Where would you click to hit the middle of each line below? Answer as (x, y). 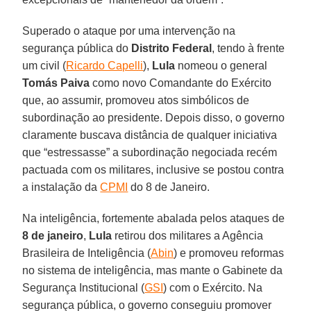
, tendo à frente (249, 48)
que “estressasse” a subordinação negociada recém (150, 152)
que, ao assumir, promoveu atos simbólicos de (136, 100)
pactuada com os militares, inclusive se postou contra (153, 169)
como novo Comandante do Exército (181, 83)
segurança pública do (77, 48)
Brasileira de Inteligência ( (87, 253)
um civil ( (44, 65)
